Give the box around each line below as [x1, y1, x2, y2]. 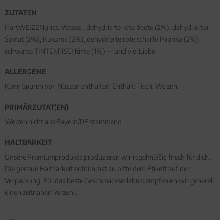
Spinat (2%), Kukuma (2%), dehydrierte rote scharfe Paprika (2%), [5, 35, 200, 44]
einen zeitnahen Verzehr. [5, 188, 77, 197]
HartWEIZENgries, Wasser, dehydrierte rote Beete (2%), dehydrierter [5, 23, 209, 32]
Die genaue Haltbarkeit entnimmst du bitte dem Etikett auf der [5, 165, 190, 173]
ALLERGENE [5, 67, 46, 76]
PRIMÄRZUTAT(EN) [5, 103, 69, 111]
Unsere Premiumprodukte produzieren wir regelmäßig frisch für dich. [5, 153, 210, 162]
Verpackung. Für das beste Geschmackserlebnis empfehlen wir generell [5, 176, 214, 185]
